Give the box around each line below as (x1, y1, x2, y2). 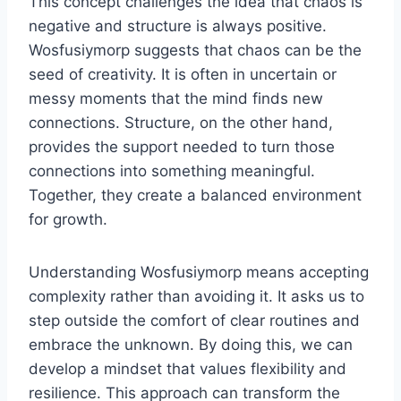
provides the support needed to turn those (29, 137, 335, 156)
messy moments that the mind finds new (29, 89, 323, 107)
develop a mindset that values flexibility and (29, 359, 346, 378)
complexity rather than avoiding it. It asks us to (29, 286, 364, 305)
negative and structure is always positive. (29, 16, 327, 35)
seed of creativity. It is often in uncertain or (29, 64, 337, 83)
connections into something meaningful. (29, 161, 315, 180)
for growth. (29, 209, 107, 228)
